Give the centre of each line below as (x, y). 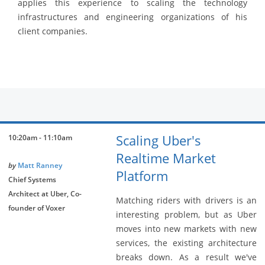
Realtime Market (166, 159)
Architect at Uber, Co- (45, 194)
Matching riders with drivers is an (186, 201)
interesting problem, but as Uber (186, 215)
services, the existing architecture (186, 243)
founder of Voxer (37, 208)
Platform (142, 176)
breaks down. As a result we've (186, 257)
